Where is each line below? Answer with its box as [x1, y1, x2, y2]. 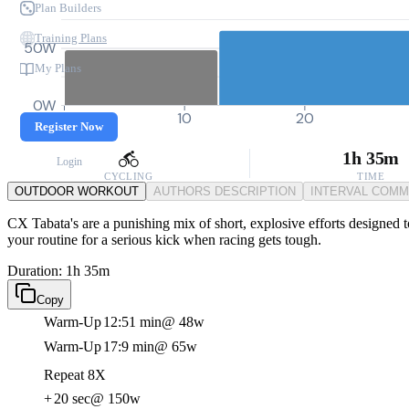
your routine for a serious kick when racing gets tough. [7, 232, 321, 247]
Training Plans [35, 31, 107, 45]
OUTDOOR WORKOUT [15, 184, 139, 198]
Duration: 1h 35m [7, 263, 110, 278]
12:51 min [103, 314, 162, 330]
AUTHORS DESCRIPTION [153, 184, 296, 198]
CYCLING [104, 171, 153, 182]
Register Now [35, 120, 103, 133]
